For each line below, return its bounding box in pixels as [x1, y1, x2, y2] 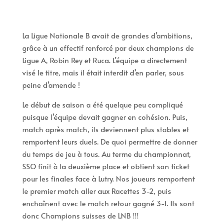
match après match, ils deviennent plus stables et [22, 123, 189, 134]
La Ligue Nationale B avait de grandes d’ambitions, [22, 30, 192, 40]
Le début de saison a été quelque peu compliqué [22, 99, 183, 110]
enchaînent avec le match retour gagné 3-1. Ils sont [22, 197, 194, 208]
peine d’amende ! [22, 79, 80, 90]
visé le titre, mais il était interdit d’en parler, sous [22, 67, 184, 77]
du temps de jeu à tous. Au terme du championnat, [22, 148, 191, 159]
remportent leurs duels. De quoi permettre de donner [22, 136, 197, 147]
